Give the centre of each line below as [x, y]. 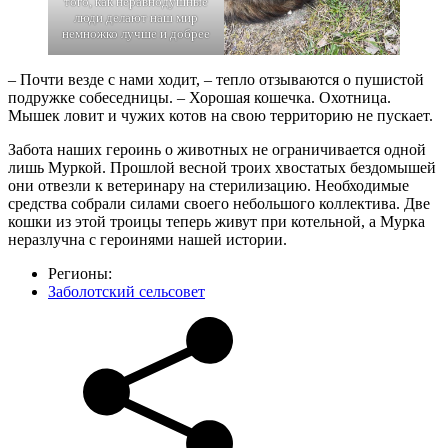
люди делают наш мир [136, 18]
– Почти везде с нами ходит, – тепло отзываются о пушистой [216, 80]
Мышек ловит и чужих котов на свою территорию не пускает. [220, 116]
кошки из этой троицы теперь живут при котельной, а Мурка [216, 222]
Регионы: [80, 274]
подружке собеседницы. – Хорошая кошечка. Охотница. [199, 98]
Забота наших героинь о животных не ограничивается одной [217, 150]
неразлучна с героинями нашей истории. [147, 240]
